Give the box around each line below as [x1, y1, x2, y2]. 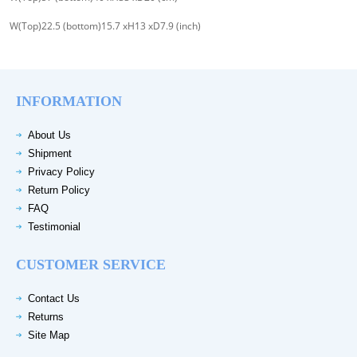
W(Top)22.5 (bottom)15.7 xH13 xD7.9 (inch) [10, 19, 201, 33]
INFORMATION [16, 93, 122, 110]
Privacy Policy [28, 166, 95, 178]
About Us [28, 129, 71, 142]
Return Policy [28, 184, 90, 197]
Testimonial [28, 221, 80, 233]
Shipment [28, 147, 72, 160]
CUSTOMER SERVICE [16, 257, 166, 273]
